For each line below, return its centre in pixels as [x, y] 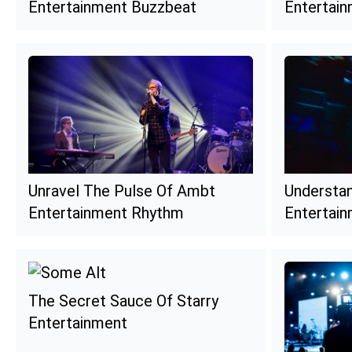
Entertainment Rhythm [106, 213]
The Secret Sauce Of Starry [123, 301]
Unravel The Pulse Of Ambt [122, 191]
